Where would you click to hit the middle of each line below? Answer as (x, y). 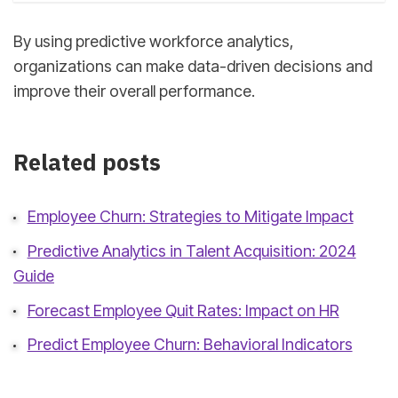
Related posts (87, 163)
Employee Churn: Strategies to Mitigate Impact (190, 217)
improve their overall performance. (134, 92)
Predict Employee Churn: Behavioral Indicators (190, 345)
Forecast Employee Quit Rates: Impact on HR (183, 310)
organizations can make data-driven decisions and (193, 67)
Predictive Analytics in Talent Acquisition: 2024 (191, 251)
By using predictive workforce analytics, (154, 42)
